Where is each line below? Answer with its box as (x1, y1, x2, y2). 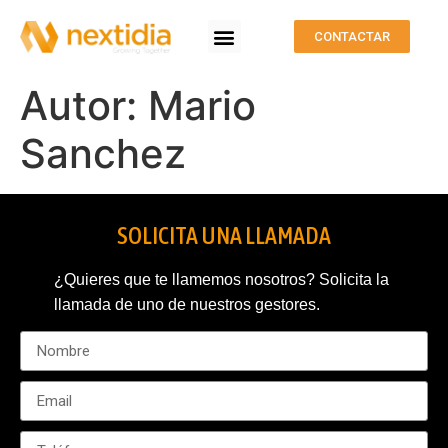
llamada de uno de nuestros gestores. (54, 296, 320, 314)
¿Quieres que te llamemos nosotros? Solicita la (54, 271, 389, 289)
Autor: (20, 81, 148, 131)
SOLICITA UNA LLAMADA (117, 222, 331, 250)
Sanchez (20, 129, 186, 179)
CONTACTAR (314, 29, 391, 44)
